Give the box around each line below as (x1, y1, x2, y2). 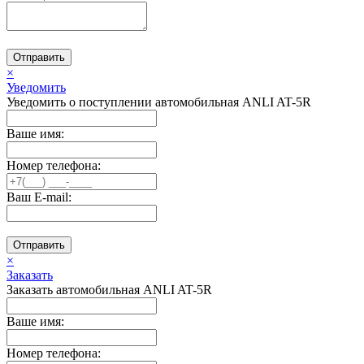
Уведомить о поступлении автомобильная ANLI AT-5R (6, 94, 311, 109)
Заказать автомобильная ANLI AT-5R (6, 282, 212, 297)
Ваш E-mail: (6, 189, 71, 204)
